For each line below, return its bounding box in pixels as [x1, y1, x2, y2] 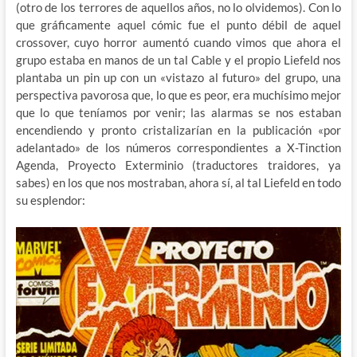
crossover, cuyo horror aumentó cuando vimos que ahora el [15, 35, 342, 50]
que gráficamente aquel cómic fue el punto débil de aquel [15, 18, 342, 33]
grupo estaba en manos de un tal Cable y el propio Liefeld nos [15, 53, 342, 68]
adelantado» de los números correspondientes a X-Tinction [15, 140, 342, 155]
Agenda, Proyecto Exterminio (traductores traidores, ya [15, 158, 342, 173]
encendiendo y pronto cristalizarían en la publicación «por [15, 123, 342, 138]
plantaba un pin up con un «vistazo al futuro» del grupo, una [15, 70, 342, 85]
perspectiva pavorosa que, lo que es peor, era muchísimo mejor [15, 88, 342, 103]
